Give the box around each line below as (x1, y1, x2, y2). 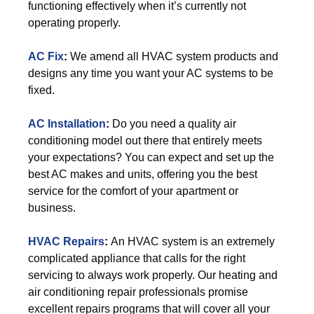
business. (28, 202, 76, 214)
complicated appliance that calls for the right (28, 252, 245, 264)
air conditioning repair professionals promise (28, 286, 248, 298)
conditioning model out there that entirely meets (28, 135, 262, 146)
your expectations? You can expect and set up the (28, 151, 274, 163)
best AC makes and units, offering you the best (28, 168, 257, 180)
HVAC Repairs (28, 235, 104, 247)
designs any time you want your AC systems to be (28, 67, 273, 79)
